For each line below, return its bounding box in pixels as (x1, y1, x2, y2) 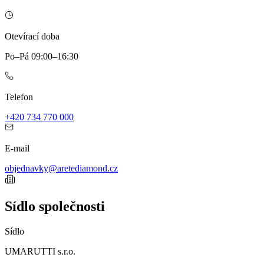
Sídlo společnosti (5, 198, 105, 214)
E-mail (5, 143, 29, 153)
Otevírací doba (5, 31, 60, 41)
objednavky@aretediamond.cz (5, 163, 118, 173)
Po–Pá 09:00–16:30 (5, 51, 78, 61)
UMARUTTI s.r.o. (5, 246, 75, 256)
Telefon (5, 91, 33, 102)
